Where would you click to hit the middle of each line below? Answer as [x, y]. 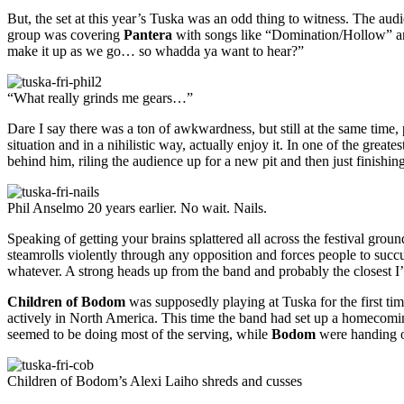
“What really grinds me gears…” [100, 98]
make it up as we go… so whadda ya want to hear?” [156, 51]
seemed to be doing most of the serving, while [139, 335]
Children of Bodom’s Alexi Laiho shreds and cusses [155, 381]
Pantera [148, 35]
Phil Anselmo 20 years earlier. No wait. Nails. [137, 208]
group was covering [65, 35]
